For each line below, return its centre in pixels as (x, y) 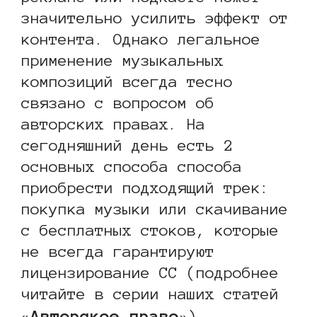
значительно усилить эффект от (155, 18)
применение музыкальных (122, 60)
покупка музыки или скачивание (155, 209)
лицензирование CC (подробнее (150, 273)
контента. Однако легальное (141, 39)
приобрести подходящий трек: (145, 188)
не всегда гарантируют (118, 252)
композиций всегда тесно (127, 82)
